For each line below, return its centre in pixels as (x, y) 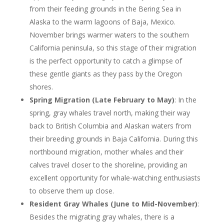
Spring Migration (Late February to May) (102, 99)
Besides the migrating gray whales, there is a (102, 216)
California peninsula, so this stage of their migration (113, 47)
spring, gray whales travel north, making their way (109, 112)
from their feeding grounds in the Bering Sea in (105, 8)
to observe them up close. (71, 190)
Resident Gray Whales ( (71, 203)
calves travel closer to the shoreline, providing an (108, 164)
